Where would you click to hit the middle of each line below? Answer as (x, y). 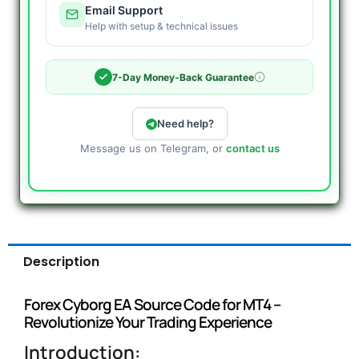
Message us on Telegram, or (153, 149)
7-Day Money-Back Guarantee (183, 77)
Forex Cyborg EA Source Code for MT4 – (152, 304)
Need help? (185, 124)
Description (62, 261)
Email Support (124, 10)
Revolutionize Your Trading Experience (148, 322)
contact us (252, 149)
